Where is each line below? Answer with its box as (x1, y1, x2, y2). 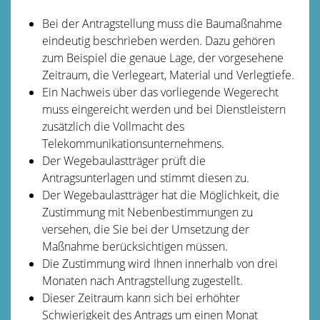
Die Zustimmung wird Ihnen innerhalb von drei (41, 255, 278, 271)
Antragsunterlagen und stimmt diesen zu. (41, 169, 249, 186)
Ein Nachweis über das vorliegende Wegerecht (41, 84, 279, 100)
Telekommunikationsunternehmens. (41, 135, 224, 151)
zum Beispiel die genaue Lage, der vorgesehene (41, 49, 284, 66)
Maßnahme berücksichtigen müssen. (41, 238, 228, 254)
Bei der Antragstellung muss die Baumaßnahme (41, 15, 282, 31)
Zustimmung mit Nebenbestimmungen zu (41, 204, 253, 220)
